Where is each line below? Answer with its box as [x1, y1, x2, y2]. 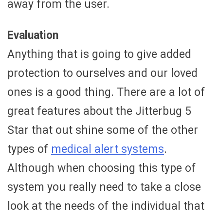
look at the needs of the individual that [7, 199, 204, 213]
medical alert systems [51, 142, 164, 156]
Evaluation [7, 28, 58, 42]
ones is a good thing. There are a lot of [7, 85, 205, 99]
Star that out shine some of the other [7, 123, 198, 137]
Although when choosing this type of [7, 161, 196, 175]
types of [7, 142, 51, 156]
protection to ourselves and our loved [7, 66, 198, 80]
